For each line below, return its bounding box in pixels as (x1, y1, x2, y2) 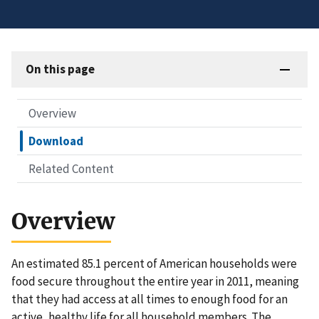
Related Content (28, 161, 114, 177)
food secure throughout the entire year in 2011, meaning (11, 273, 299, 290)
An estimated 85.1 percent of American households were (11, 256, 297, 272)
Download (28, 133, 83, 150)
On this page (26, 61, 95, 78)
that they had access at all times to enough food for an (11, 291, 288, 308)
